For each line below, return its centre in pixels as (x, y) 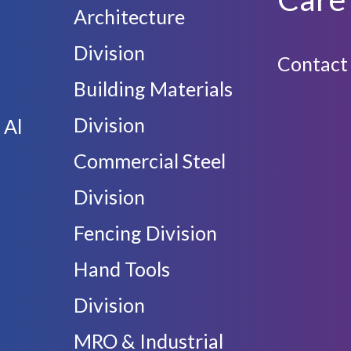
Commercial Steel (150, 160)
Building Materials (153, 88)
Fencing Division (145, 232)
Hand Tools (122, 268)
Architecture (129, 16)
